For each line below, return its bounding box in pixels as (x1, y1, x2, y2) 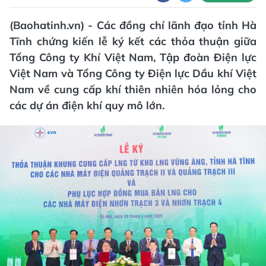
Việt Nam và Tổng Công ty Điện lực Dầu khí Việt (9, 66, 256, 80)
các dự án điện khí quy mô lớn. (9, 99, 164, 112)
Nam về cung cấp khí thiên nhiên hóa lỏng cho (9, 83, 256, 96)
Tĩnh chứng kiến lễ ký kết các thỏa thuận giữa (9, 34, 256, 48)
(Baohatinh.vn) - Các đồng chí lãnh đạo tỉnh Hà (9, 18, 256, 32)
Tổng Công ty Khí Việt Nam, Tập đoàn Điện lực (9, 50, 256, 64)
